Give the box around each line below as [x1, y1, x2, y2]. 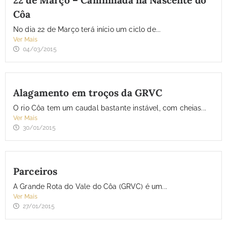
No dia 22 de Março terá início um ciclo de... [13, 25, 161, 34]
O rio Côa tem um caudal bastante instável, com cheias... [13, 104, 206, 112]
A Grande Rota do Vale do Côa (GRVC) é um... [13, 182, 167, 191]
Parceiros [13, 165, 58, 178]
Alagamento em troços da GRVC [13, 87, 163, 99]
